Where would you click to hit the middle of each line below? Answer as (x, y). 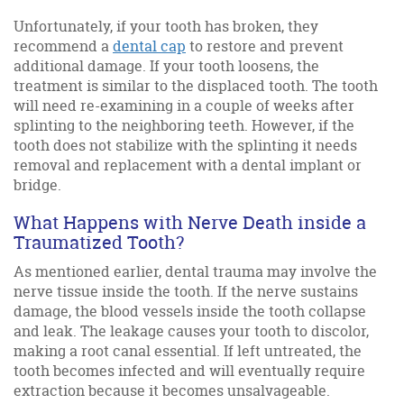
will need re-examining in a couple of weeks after (184, 105)
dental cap (149, 46)
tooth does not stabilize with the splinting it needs (185, 145)
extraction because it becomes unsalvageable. (172, 390)
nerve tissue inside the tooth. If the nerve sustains (186, 291)
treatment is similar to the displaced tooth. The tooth (196, 85)
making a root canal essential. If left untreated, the (188, 350)
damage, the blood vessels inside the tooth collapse (190, 311)
